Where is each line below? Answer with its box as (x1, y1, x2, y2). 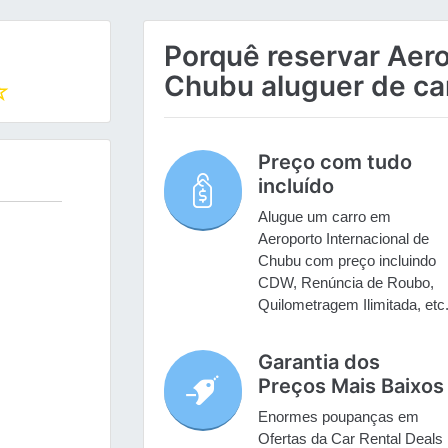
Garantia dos (257, 350, 380, 375)
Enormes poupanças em (257, 408, 419, 426)
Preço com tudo (257, 150, 412, 175)
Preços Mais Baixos (257, 374, 444, 399)
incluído (257, 174, 334, 199)
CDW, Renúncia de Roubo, (257, 274, 434, 292)
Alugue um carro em (257, 208, 391, 226)
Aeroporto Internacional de (257, 230, 429, 248)
